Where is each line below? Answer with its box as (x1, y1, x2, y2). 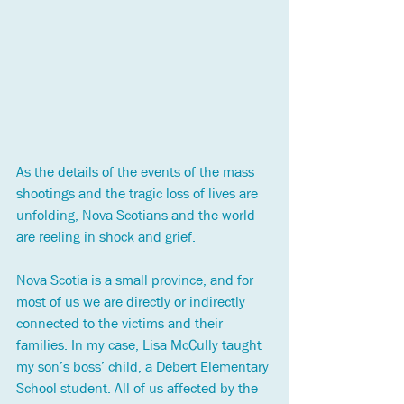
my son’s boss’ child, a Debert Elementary (16, 357, 272, 377)
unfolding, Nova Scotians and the (16, 206, 222, 225)
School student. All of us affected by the (16, 379, 262, 399)
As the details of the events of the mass (16, 162, 258, 182)
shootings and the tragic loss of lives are (16, 184, 262, 204)
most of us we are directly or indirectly (16, 292, 249, 312)
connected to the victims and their (16, 314, 226, 334)
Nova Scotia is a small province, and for (16, 271, 257, 290)
